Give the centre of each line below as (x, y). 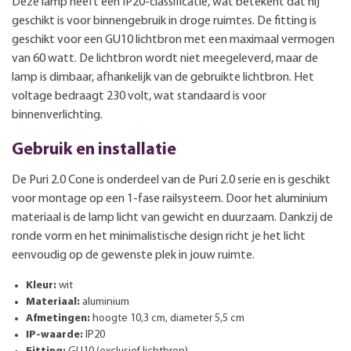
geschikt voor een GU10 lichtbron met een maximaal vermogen (173, 40)
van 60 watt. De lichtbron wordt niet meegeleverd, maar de (165, 58)
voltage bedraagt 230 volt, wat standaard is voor (139, 96)
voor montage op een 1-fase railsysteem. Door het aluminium (170, 199)
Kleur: (41, 285)
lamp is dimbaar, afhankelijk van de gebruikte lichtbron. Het (163, 77)
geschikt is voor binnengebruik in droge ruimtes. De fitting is (164, 21)
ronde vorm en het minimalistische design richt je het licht (159, 236)
